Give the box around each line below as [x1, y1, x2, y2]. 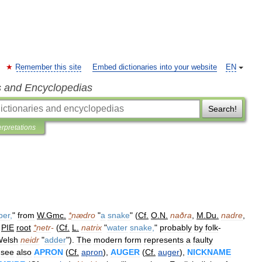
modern [94, 235, 122, 244]
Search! [208, 104, 237, 113]
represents [144, 235, 184, 244]
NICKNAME [187, 247, 231, 257]
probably [160, 223, 192, 232]
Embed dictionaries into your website [92, 63, 217, 71]
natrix [81, 223, 102, 232]
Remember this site [15, 63, 81, 71]
